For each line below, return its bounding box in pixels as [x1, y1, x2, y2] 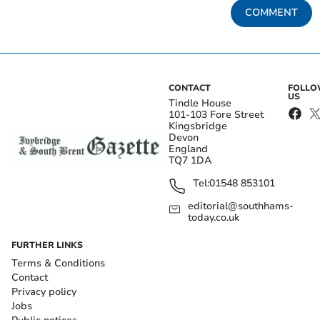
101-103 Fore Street [169, 108, 264, 122]
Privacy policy [11, 285, 76, 299]
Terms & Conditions [11, 256, 105, 271]
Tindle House [169, 96, 231, 111]
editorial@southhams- [187, 199, 294, 214]
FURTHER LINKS [11, 239, 83, 251]
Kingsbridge [169, 119, 227, 134]
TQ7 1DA [169, 154, 212, 168]
